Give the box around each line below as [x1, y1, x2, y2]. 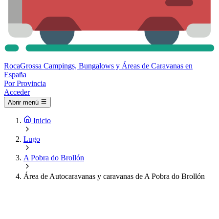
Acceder [4, 88, 30, 96]
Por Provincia [4, 79, 46, 88]
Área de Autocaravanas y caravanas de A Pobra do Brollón [23, 172, 205, 181]
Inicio [33, 116, 51, 125]
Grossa [20, 62, 42, 70]
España [4, 70, 26, 79]
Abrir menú [8, 99, 39, 107]
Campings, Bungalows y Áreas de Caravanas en [44, 62, 193, 70]
